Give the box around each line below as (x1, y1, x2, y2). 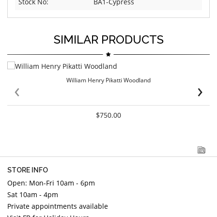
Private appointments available (7, 201, 110, 211)
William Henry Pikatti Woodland (66, 76, 151, 85)
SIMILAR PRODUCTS (53, 32, 164, 47)
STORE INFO (7, 166, 48, 174)
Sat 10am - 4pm (7, 190, 58, 200)
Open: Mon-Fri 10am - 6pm (7, 178, 95, 188)
